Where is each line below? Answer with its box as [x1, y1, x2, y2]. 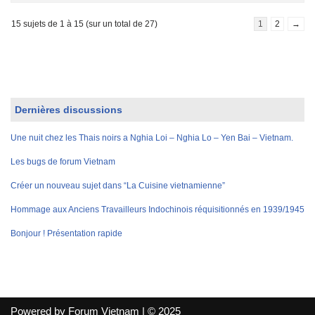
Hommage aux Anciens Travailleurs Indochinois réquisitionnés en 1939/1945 [11, 204, 304, 214]
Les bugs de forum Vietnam [11, 156, 115, 167]
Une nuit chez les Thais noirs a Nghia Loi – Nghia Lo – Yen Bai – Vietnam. [11, 132, 293, 143]
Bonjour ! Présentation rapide [11, 228, 122, 238]
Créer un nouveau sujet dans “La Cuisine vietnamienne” [11, 180, 225, 191]
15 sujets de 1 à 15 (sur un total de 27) [11, 18, 157, 29]
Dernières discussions [15, 103, 122, 115]
